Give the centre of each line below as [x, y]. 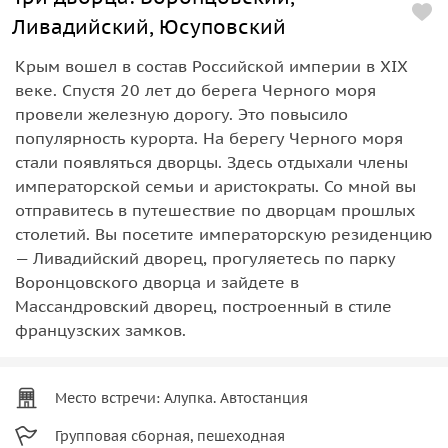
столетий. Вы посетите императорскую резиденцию [223, 233]
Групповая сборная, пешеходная [170, 435]
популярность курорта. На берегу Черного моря [209, 137]
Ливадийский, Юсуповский [149, 26]
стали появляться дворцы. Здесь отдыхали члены [211, 161]
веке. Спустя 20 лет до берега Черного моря [195, 89]
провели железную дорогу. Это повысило [181, 113]
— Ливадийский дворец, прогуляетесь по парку [205, 257]
